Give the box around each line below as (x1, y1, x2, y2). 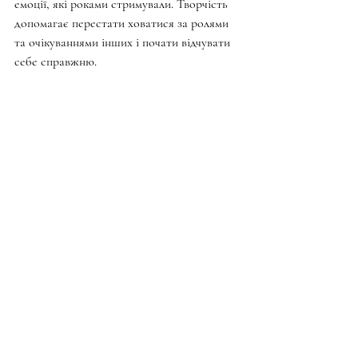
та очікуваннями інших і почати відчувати (14, 34, 233, 50)
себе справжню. (14, 53, 97, 70)
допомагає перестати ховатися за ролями (14, 14, 232, 31)
